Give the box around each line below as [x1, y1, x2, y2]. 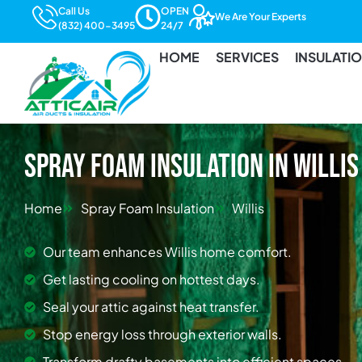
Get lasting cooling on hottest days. [42, 270, 260, 288]
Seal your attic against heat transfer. [42, 297, 259, 315]
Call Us [58, 5, 90, 17]
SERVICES [215, 48, 279, 65]
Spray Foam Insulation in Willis [24, 147, 359, 187]
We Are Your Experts [215, 11, 306, 23]
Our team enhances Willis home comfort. [42, 242, 292, 260]
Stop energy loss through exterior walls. [42, 325, 282, 343]
